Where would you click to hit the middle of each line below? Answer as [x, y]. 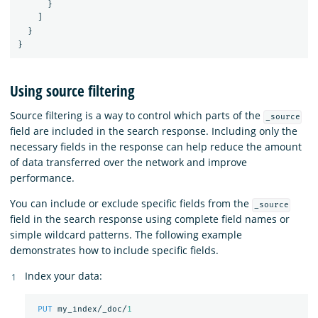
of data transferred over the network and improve [128, 163]
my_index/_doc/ [92, 309]
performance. [42, 178]
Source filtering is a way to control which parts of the [137, 116]
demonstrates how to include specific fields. [114, 251]
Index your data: [64, 276]
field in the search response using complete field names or [150, 219]
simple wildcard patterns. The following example [126, 235]
